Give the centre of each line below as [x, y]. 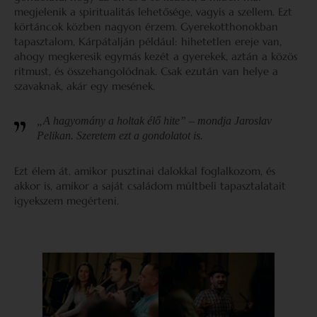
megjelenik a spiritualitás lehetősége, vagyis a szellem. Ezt [153, 11]
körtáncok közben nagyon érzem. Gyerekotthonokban [146, 26]
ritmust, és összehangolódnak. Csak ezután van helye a [146, 71]
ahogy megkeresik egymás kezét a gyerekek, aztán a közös [156, 56]
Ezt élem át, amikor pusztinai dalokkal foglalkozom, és [145, 171]
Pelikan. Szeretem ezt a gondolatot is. [120, 135]
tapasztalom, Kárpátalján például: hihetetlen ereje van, [148, 41]
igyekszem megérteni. [68, 200]
